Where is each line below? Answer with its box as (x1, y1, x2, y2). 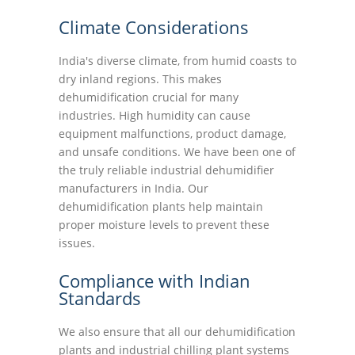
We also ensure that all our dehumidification (59, 324, 296, 339)
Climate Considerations (59, 15, 249, 39)
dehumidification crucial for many (59, 90, 239, 105)
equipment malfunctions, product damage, (59, 126, 286, 141)
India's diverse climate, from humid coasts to (59, 53, 296, 68)
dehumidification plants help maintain (59, 199, 263, 214)
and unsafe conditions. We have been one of (59, 144, 296, 159)
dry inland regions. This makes (59, 71, 222, 86)
